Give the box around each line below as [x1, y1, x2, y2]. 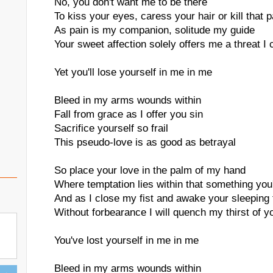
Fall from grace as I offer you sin [54, 108, 203, 120]
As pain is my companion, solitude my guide [54, 24, 255, 36]
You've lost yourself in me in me [54, 235, 199, 246]
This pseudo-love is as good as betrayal [54, 136, 236, 148]
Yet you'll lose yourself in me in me [54, 66, 212, 78]
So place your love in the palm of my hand [54, 165, 246, 176]
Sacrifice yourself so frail [54, 122, 168, 134]
